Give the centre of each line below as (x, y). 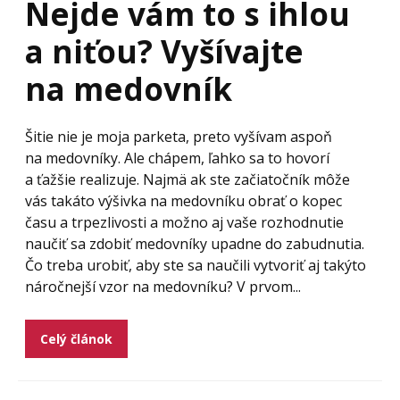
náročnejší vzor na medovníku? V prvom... (163, 287)
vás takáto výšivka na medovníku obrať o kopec (183, 201)
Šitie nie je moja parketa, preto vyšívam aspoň (179, 137)
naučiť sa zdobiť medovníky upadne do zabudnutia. (195, 244)
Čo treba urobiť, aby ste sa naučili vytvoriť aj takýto (196, 265)
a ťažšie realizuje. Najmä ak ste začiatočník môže (187, 179)
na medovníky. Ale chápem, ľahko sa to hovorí (177, 158)
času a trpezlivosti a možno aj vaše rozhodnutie (184, 222)
